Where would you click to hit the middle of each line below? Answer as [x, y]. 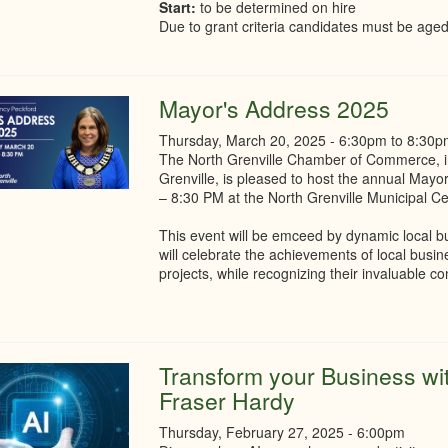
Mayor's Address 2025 [274, 108]
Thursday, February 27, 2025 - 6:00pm [282, 432]
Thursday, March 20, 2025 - [249, 140]
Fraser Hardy [227, 400]
